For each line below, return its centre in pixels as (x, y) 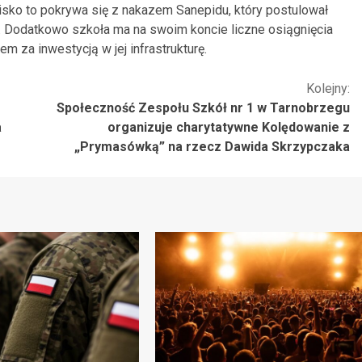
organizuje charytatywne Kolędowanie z (229, 127)
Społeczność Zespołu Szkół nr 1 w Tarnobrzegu (203, 107)
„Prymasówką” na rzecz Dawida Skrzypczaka (212, 146)
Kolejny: (328, 88)
